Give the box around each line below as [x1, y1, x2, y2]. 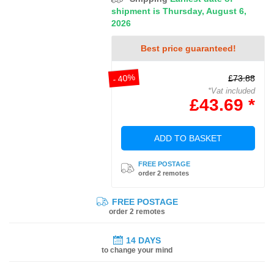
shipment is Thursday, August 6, [111, 6, 247, 16]
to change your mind [102, 245, 172, 254]
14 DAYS [126, 235, 161, 245]
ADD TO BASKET [154, 133, 223, 143]
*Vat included [207, 86, 255, 95]
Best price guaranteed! [140, 43, 236, 53]
